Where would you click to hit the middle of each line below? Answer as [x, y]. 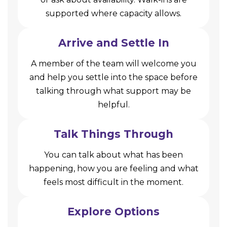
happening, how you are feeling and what [113, 168]
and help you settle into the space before [113, 77]
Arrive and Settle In [113, 43]
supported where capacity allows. [113, 13]
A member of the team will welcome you [113, 63]
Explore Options [113, 211]
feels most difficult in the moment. [113, 182]
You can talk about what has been [113, 155]
